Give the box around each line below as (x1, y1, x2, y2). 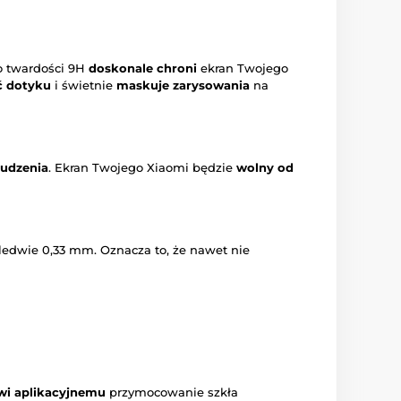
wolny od (236, 160, 294, 175)
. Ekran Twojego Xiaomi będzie (48, 160, 236, 175)
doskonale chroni (89, 61, 197, 76)
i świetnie (51, 78, 116, 93)
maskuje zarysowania (116, 78, 250, 93)
